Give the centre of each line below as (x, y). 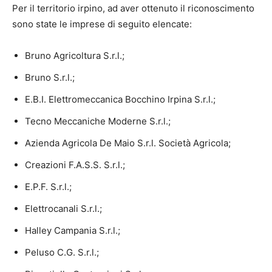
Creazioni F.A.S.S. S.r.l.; (75, 165)
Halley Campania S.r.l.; (73, 231)
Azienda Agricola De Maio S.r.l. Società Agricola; (128, 143)
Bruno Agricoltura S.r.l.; (75, 56)
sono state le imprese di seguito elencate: (102, 24)
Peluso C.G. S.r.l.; (62, 253)
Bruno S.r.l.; (50, 78)
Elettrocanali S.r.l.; (63, 209)
